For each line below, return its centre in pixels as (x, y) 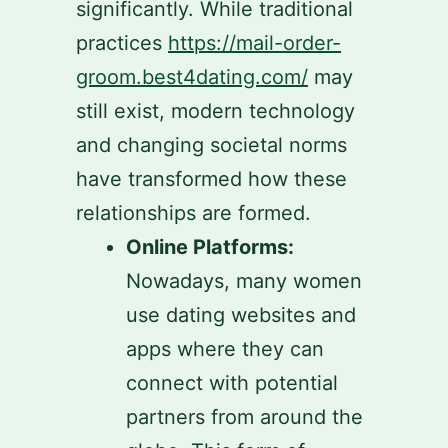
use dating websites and (241, 315)
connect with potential (232, 383)
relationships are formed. (193, 213)
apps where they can (225, 349)
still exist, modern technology (215, 111)
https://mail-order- (254, 43)
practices (122, 43)
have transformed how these (211, 179)
